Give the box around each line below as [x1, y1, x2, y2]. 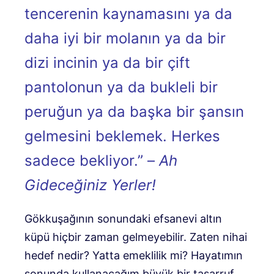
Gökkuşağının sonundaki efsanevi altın [24, 212, 222, 225]
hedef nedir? [24, 248, 89, 262]
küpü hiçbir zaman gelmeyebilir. [24, 230, 190, 243]
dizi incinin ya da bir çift [24, 53, 190, 72]
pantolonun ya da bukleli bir [24, 78, 218, 96]
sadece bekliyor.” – [24, 151, 159, 169]
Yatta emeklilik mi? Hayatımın [89, 248, 243, 262]
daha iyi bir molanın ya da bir [24, 29, 226, 47]
